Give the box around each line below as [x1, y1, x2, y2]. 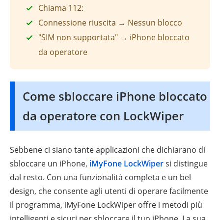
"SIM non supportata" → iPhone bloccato [38, 31, 190, 43]
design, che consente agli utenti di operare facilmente [10, 185, 208, 196]
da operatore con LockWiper [23, 107, 184, 124]
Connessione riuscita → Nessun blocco [38, 17, 182, 28]
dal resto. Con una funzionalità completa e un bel [10, 171, 191, 183]
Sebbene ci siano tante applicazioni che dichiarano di [10, 144, 205, 155]
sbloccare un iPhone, [10, 158, 89, 169]
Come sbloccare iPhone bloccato [23, 87, 207, 104]
